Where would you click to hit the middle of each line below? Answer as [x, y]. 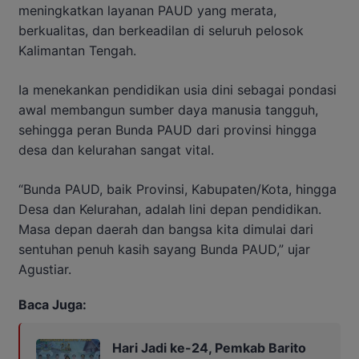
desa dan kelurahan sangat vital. [116, 150]
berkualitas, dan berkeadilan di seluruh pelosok [161, 31]
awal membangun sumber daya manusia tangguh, [168, 110]
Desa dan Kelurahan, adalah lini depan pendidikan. [170, 210]
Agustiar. [45, 270]
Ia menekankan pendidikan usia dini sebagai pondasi [177, 90]
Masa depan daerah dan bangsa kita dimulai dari [166, 230]
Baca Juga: [52, 305]
